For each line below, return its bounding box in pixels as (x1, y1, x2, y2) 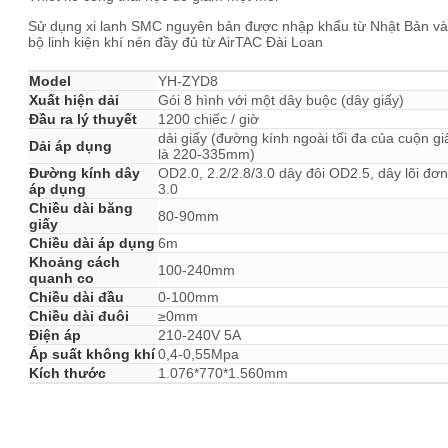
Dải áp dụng (29, 138, 112, 154)
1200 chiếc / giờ (158, 111, 259, 127)
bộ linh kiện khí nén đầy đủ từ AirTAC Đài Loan (28, 34, 323, 50)
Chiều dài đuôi (29, 308, 129, 324)
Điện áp (29, 327, 81, 343)
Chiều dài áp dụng (29, 235, 155, 251)
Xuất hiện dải (29, 92, 119, 108)
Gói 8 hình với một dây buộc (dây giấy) (158, 92, 404, 108)
